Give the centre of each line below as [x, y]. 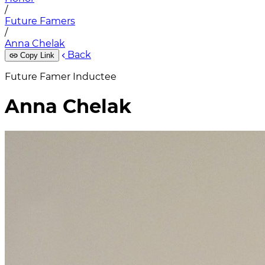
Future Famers [40, 21]
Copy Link [37, 55]
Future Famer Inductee [61, 77]
